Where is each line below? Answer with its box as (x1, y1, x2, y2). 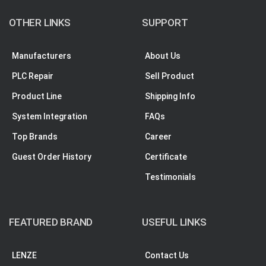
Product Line (12, 91, 62, 102)
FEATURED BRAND (9, 216, 93, 229)
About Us (145, 51, 180, 61)
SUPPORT (142, 17, 188, 29)
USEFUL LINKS (142, 216, 207, 229)
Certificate (145, 152, 187, 162)
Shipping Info (145, 91, 195, 102)
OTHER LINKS (9, 17, 71, 29)
